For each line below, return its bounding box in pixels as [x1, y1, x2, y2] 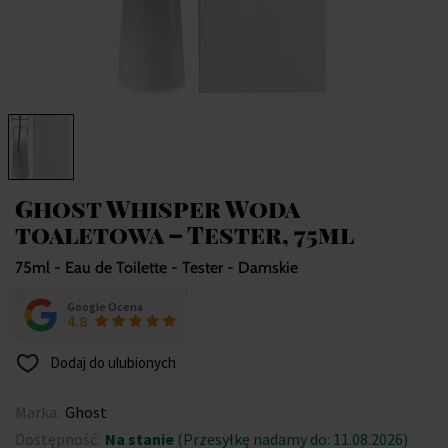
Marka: [15, 402, 60, 423]
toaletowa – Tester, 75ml [15, 218, 354, 251]
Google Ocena [67, 299, 143, 315]
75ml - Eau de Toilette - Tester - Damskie [15, 258, 298, 278]
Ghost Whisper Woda [15, 192, 299, 225]
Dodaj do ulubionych [47, 353, 176, 373]
